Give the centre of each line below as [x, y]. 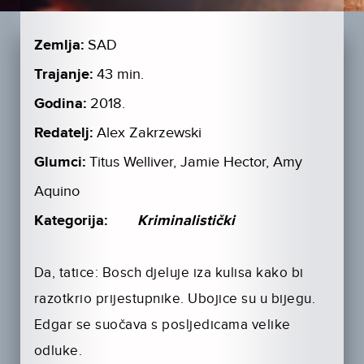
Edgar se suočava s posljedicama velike [162, 325]
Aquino [56, 192]
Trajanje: [63, 75]
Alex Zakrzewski [149, 133]
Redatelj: [63, 134]
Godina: [60, 104]
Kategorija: [70, 221]
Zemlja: [58, 46]
